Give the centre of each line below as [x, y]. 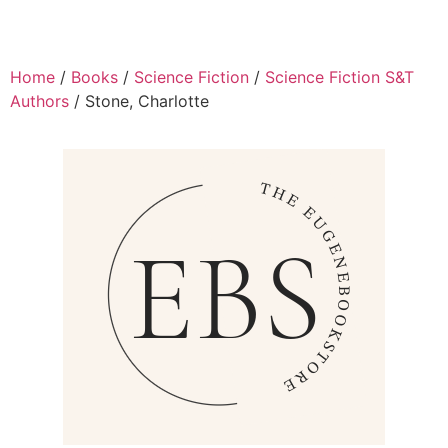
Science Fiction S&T [339, 76]
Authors [39, 100]
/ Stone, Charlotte [139, 100]
